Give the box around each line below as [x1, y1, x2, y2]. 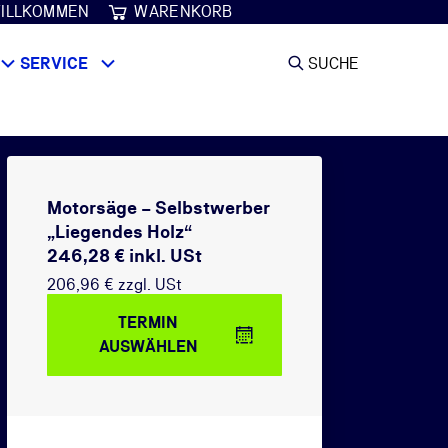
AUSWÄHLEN [98, 337, 197, 356]
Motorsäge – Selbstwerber [47, 197, 270, 218]
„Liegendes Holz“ [47, 221, 192, 242]
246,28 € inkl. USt [47, 245, 202, 266]
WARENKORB [134, 2, 233, 21]
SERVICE [19, 54, 88, 73]
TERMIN [118, 313, 177, 332]
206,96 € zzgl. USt [47, 275, 182, 294]
